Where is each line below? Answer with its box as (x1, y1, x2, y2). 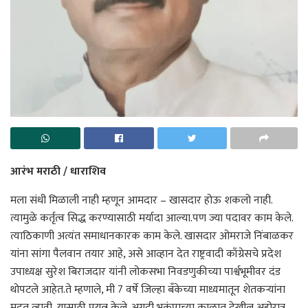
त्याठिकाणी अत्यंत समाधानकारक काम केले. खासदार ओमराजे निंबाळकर (10, 226, 294, 245)
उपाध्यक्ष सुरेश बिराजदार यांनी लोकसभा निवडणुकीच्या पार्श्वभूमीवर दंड (10, 262, 280, 281)
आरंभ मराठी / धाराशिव (10, 162, 106, 181)
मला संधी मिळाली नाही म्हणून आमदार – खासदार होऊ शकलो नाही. (10, 190, 272, 210)
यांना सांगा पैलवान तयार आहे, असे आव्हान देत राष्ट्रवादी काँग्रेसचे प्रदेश (10, 244, 281, 263)
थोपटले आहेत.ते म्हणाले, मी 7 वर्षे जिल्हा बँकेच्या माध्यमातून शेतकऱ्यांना (10, 280, 285, 299)
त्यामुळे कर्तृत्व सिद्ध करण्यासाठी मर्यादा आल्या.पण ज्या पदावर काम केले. (10, 208, 293, 228)
